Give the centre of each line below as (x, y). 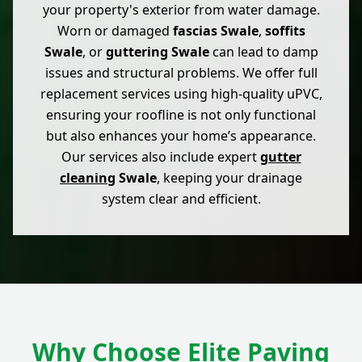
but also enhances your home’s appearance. (181, 136)
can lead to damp (263, 52)
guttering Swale (157, 52)
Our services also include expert (160, 157)
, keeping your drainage (229, 178)
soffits (285, 31)
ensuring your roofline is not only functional (181, 115)
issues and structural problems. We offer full (181, 73)
